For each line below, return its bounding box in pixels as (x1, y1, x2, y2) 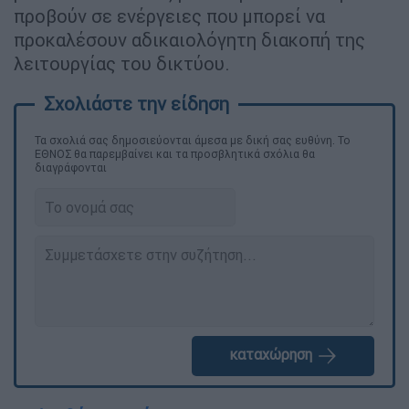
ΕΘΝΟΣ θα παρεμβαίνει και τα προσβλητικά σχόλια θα (35, 146, 315, 161)
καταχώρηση (228, 345, 316, 364)
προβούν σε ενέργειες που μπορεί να (14, 4, 325, 27)
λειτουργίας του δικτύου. (14, 51, 230, 75)
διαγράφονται (35, 160, 107, 174)
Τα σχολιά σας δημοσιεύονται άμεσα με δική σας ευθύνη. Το (35, 132, 351, 147)
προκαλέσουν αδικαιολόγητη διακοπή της (14, 27, 365, 51)
